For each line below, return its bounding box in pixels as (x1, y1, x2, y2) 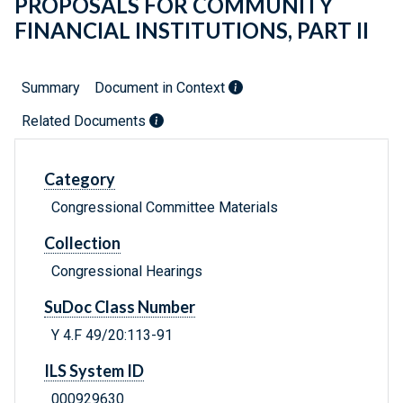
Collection (44, 233, 121, 254)
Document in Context (94, 79, 228, 97)
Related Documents (22, 112, 149, 130)
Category (44, 169, 115, 190)
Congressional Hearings (51, 263, 202, 281)
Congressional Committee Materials (51, 199, 278, 217)
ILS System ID (44, 361, 144, 381)
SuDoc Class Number (44, 297, 195, 318)
